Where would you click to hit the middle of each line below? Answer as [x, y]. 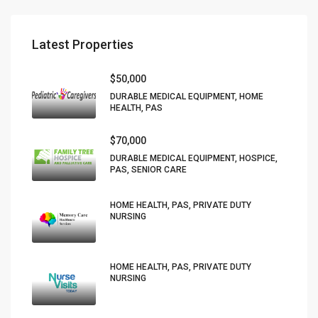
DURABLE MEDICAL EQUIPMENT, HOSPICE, [194, 158]
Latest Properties [83, 44]
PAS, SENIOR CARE [148, 170]
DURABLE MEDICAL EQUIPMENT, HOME [187, 96]
